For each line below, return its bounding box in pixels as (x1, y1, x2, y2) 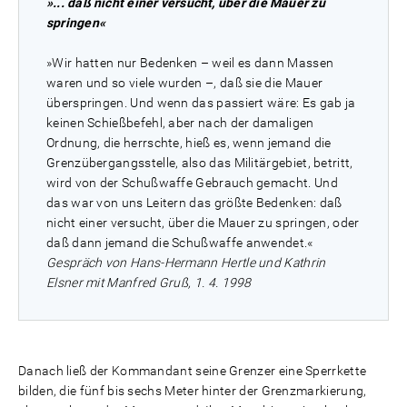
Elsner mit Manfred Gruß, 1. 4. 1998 (46, 275, 252, 290)
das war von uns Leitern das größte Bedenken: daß (46, 195, 342, 210)
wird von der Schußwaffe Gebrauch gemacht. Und (46, 175, 338, 190)
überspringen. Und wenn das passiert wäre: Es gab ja (46, 95, 356, 110)
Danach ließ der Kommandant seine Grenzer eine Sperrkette (18, 363, 367, 378)
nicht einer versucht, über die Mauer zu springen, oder (46, 215, 360, 230)
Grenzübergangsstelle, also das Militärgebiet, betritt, (46, 155, 353, 170)
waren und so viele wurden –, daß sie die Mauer (46, 75, 323, 90)
